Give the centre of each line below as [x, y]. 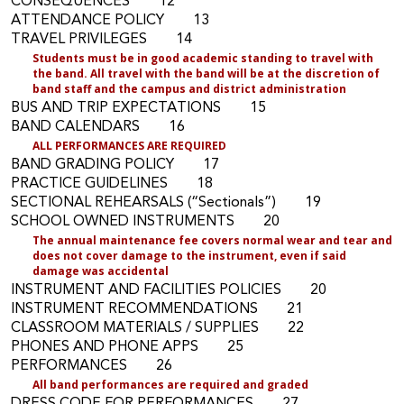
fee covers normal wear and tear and [284, 241]
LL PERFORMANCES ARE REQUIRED [133, 146]
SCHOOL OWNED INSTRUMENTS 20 [145, 222]
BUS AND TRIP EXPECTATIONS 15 [138, 109]
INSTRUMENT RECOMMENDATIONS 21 [157, 310]
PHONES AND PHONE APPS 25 [127, 348]
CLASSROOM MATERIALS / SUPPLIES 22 [157, 329]
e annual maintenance [111, 241]
